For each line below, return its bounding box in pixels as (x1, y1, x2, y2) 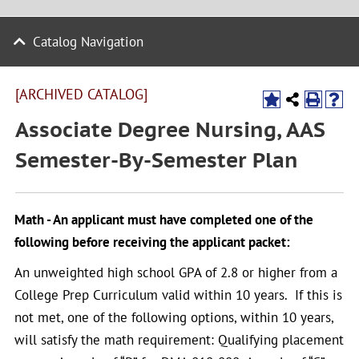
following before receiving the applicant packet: (14, 233, 290, 251)
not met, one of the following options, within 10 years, (14, 309, 333, 326)
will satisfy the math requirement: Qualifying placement (14, 331, 344, 349)
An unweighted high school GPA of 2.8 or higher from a (14, 264, 337, 281)
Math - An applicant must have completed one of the (14, 211, 313, 228)
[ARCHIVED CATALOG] (15, 85, 147, 103)
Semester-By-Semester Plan (15, 147, 298, 173)
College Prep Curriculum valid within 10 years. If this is (14, 286, 342, 304)
